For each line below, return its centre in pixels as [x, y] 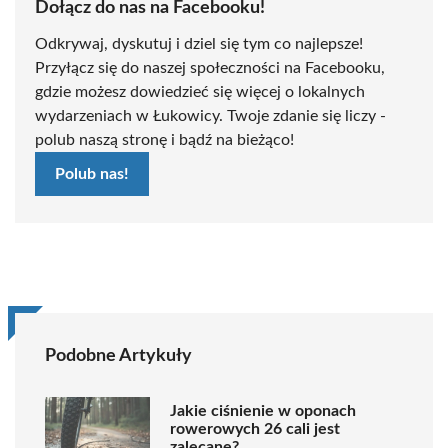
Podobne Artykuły [118, 355]
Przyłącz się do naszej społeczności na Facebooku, [210, 67]
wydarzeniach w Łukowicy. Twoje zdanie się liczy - [210, 115]
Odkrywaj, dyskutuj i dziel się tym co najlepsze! [199, 43]
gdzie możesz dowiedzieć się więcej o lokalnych [200, 91]
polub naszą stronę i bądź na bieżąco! [164, 139]
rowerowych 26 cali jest [255, 429]
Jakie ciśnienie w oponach [263, 411]
